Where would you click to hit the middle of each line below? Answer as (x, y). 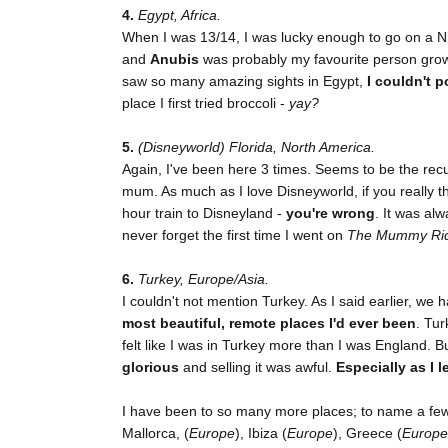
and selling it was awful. (257, 367)
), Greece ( (367, 433)
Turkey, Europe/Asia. (203, 279)
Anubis (174, 59)
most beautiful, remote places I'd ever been (269, 323)
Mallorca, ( (155, 433)
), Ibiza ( (261, 433)
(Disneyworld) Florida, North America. (256, 147)
